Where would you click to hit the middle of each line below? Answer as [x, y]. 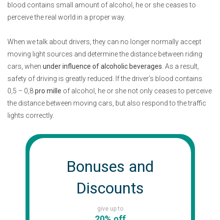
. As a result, [180, 66]
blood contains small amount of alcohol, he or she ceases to [102, 5]
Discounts [110, 188]
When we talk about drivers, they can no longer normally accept [104, 42]
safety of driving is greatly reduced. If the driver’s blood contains [105, 79]
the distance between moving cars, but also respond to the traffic [107, 103]
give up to [110, 209]
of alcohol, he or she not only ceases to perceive [137, 91]
